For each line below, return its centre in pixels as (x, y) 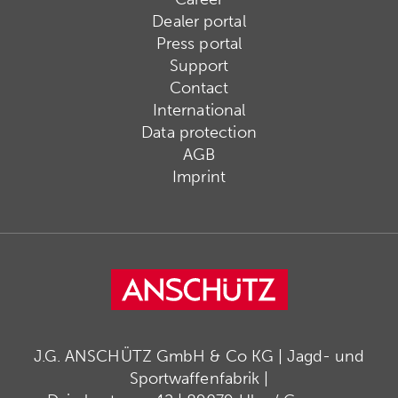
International (199, 111)
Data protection (199, 133)
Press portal (199, 44)
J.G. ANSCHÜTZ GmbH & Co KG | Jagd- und (199, 357)
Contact (199, 88)
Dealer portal (199, 22)
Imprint (199, 177)
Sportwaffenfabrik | (199, 379)
